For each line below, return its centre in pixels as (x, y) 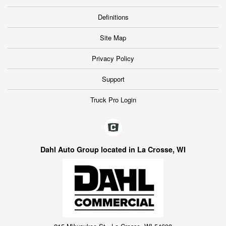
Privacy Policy (113, 58)
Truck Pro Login (113, 99)
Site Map (113, 37)
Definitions (113, 17)
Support (113, 79)
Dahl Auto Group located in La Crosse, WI (113, 149)
